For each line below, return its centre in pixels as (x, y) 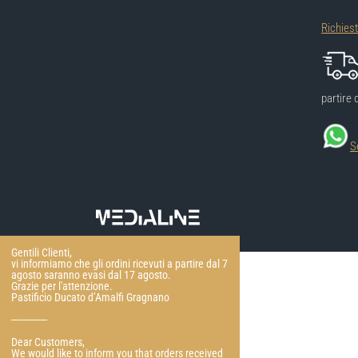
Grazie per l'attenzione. (62, 286)
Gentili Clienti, (42, 253)
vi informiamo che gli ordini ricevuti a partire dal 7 (119, 264)
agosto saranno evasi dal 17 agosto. (91, 275)
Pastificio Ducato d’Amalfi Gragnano (90, 297)
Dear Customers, (48, 342)
